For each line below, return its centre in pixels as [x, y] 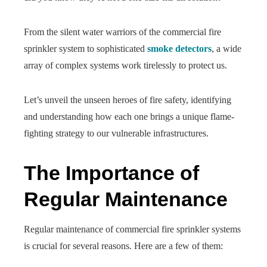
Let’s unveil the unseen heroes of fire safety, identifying [128, 100]
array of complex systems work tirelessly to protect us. [125, 65]
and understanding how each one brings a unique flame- [129, 117]
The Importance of [111, 173]
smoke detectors [179, 49]
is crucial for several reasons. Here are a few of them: [123, 246]
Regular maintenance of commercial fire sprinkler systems [132, 229]
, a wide [226, 49]
